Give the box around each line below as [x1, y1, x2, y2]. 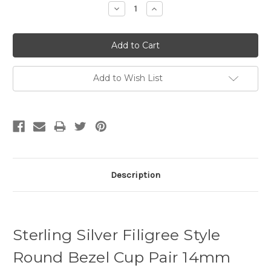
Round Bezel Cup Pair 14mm [13, 247, 231, 266]
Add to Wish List [93, 72, 163, 83]
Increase [149, 2, 186, 14]
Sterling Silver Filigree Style [13, 225, 221, 244]
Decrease [111, 2, 152, 14]
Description [111, 169, 160, 180]
